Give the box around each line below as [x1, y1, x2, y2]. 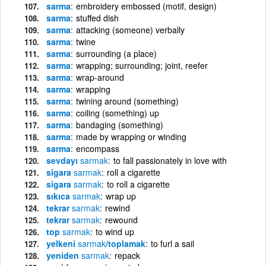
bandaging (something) [76, 118, 163, 131]
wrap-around [76, 71, 124, 83]
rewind [105, 201, 130, 214]
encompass [76, 142, 119, 154]
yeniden [46, 249, 81, 261]
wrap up [106, 189, 136, 202]
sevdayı [46, 154, 80, 166]
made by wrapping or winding [76, 130, 186, 142]
